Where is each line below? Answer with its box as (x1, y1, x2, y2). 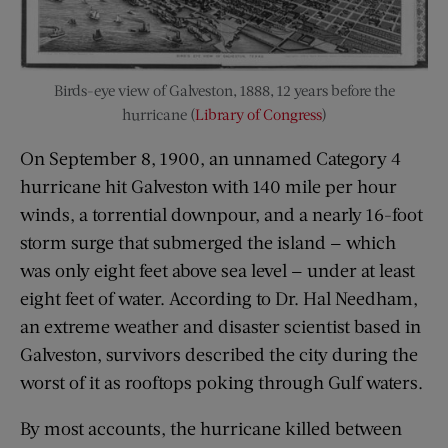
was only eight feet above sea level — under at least (20, 258, 415, 281)
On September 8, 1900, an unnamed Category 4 (20, 146, 401, 169)
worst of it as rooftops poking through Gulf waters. (20, 370, 423, 393)
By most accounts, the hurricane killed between (20, 416, 402, 439)
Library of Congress (194, 104, 322, 123)
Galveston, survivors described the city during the (20, 342, 418, 365)
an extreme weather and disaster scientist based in (20, 314, 421, 337)
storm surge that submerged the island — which (20, 230, 396, 253)
